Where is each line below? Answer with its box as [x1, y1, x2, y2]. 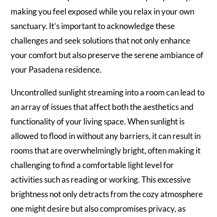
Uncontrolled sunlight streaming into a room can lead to [11, 87, 205, 97]
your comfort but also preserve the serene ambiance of [11, 50, 204, 60]
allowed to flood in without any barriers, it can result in [11, 131, 201, 141]
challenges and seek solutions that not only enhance [11, 35, 191, 46]
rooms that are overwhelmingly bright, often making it [11, 145, 201, 155]
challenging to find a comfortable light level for [11, 160, 174, 170]
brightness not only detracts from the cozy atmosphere [11, 189, 203, 199]
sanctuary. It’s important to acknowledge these [11, 21, 175, 31]
